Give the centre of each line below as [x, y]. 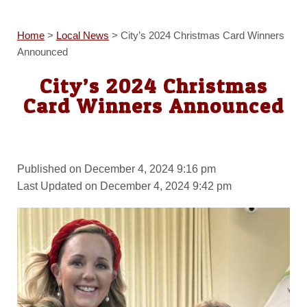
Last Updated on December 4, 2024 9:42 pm [124, 186]
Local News [82, 36]
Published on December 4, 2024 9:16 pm [116, 169]
